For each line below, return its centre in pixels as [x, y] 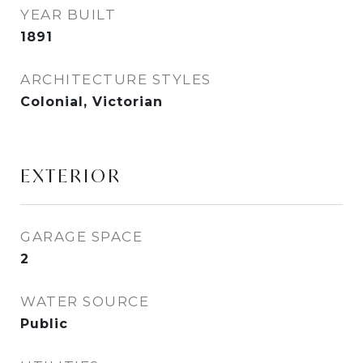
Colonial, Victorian [92, 102]
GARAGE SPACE [81, 237]
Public [44, 324]
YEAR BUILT [68, 15]
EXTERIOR [71, 176]
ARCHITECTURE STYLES [116, 79]
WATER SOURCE [85, 301]
